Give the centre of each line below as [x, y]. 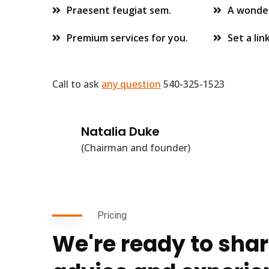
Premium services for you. [127, 38]
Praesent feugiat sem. [119, 10]
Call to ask [77, 84]
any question [131, 84]
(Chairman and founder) [136, 148]
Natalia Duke [120, 131]
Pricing [112, 215]
